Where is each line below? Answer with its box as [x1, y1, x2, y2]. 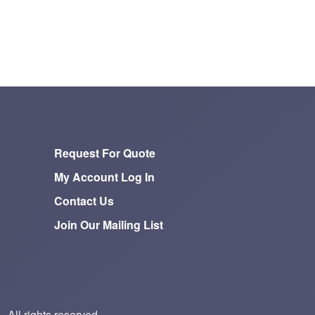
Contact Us [54, 193, 115, 210]
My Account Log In [54, 169, 155, 186]
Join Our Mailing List [54, 217, 164, 233]
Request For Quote [54, 145, 156, 162]
